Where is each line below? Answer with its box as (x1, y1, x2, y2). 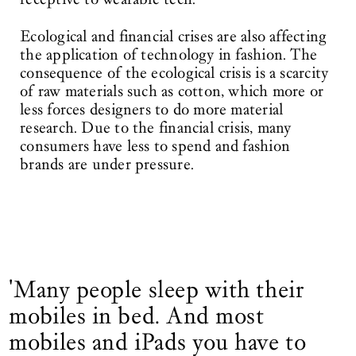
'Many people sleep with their (9, 274, 304, 304)
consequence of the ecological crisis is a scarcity (20, 64, 329, 83)
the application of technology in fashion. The (20, 45, 318, 65)
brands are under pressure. (20, 155, 194, 175)
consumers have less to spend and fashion (20, 137, 290, 157)
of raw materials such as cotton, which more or (20, 82, 324, 102)
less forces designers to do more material (20, 100, 284, 120)
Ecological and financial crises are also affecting (20, 27, 327, 47)
